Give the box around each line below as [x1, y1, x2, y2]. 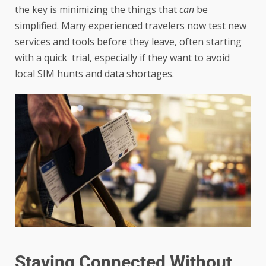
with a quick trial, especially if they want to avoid [15, 50, 230, 64]
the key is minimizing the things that [15, 2, 179, 16]
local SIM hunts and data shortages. [15, 66, 174, 80]
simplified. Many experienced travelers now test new [15, 18, 246, 32]
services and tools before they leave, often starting [15, 34, 242, 48]
